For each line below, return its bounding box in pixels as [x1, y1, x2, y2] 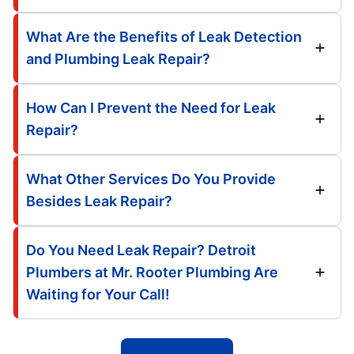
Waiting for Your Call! [26, 285, 170, 303]
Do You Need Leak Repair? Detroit [26, 241, 256, 258]
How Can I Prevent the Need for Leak [26, 99, 276, 116]
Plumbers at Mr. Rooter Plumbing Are [26, 263, 278, 281]
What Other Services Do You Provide [26, 170, 276, 187]
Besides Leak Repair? [26, 192, 172, 209]
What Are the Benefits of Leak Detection [26, 28, 302, 45]
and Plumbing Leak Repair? [26, 50, 210, 67]
